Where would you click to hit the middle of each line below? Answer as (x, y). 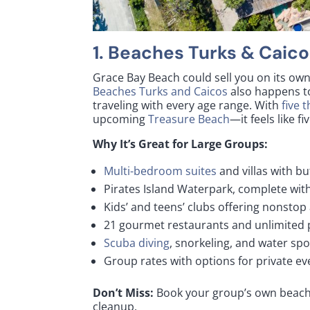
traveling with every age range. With (188, 106)
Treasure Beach (189, 119)
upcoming (121, 119)
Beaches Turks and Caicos (161, 92)
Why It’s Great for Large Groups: (181, 144)
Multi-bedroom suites (161, 171)
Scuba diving (137, 243)
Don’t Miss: (124, 293)
